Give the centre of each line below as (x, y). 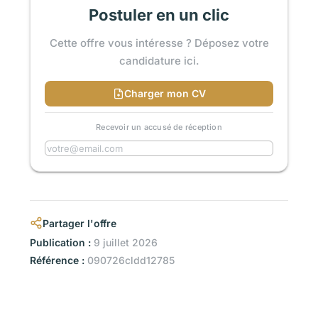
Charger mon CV (165, 94)
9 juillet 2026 (124, 243)
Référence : (57, 261)
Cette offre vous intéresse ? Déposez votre (159, 43)
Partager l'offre (79, 223)
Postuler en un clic (159, 15)
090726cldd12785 (130, 261)
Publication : (60, 243)
